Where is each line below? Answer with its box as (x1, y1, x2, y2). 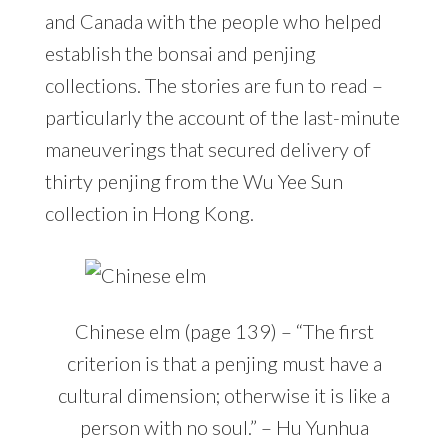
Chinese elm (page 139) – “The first (74, 319, 374, 344)
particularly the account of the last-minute (44, 105, 400, 130)
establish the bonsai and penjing (44, 41, 316, 66)
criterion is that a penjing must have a (66, 351, 382, 376)
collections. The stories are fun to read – (44, 73, 383, 98)
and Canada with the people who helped (44, 9, 382, 34)
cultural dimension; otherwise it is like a (58, 383, 390, 408)
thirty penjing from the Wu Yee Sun (44, 169, 343, 194)
